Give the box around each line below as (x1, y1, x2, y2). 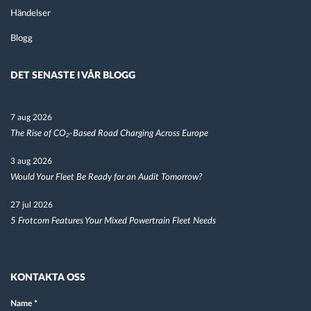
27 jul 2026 (10, 201, 53, 210)
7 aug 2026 (10, 113, 52, 122)
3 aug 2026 (10, 157, 52, 166)
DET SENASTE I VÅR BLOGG (10, 71, 135, 81)
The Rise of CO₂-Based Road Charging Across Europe (10, 129, 208, 139)
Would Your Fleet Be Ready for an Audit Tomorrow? (10, 173, 202, 183)
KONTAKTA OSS (10, 273, 85, 283)
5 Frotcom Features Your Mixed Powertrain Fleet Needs (10, 217, 216, 226)
